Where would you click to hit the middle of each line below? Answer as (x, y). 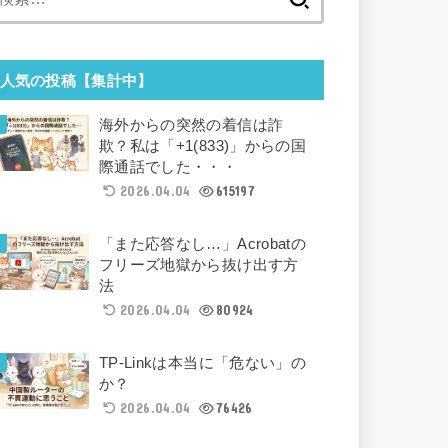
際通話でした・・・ (168, 166)
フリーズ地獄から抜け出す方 (198, 264)
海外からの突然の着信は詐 (191, 124)
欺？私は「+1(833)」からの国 (202, 145)
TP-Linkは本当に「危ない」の (202, 362)
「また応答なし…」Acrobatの (202, 243)
